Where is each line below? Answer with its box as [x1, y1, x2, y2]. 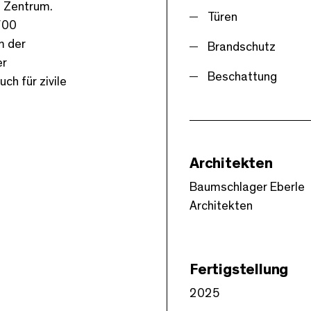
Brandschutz [207, 40, 276, 53]
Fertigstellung [189, 261, 289, 277]
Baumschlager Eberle [189, 180, 305, 194]
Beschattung [207, 70, 277, 83]
